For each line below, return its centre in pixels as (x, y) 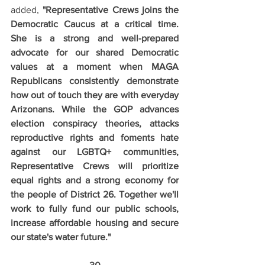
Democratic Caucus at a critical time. (95, 24)
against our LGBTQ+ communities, (95, 152)
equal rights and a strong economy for (95, 180)
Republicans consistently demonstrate (95, 81)
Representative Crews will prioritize (95, 166)
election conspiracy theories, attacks (95, 123)
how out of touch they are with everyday (95, 95)
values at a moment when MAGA (95, 67)
